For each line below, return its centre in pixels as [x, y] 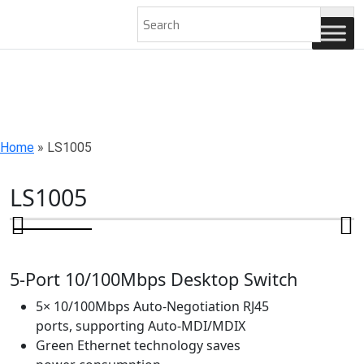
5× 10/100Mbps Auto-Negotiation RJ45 [152, 306]
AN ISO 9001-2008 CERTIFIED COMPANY [145, 20]
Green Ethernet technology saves [138, 345]
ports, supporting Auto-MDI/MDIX [141, 326]
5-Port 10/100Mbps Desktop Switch [154, 279]
